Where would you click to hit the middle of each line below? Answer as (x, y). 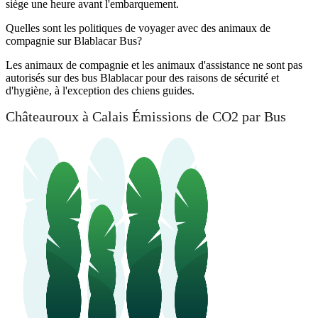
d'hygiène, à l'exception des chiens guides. (100, 90)
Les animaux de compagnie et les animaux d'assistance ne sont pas (154, 65)
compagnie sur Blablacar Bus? (74, 40)
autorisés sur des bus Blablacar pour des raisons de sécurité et (142, 77)
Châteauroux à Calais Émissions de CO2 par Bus (146, 117)
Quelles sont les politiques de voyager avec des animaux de (138, 28)
